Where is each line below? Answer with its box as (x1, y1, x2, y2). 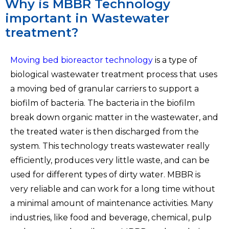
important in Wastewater (5, 10, 169, 26)
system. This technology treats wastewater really (10, 141, 210, 151)
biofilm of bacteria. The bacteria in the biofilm (10, 98, 195, 108)
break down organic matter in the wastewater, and (10, 112, 218, 122)
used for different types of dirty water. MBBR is (10, 169, 200, 179)
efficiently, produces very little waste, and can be (10, 155, 210, 165)
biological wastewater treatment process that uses (10, 69, 217, 79)
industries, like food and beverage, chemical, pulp (10, 212, 212, 222)
